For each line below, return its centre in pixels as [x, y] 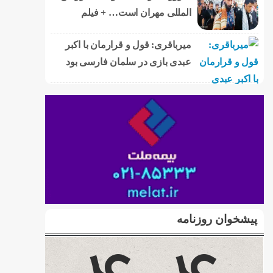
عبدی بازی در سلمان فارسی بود [129, 62]
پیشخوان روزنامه [217, 219]
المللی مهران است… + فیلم [136, 12]
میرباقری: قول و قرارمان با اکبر [128, 44]
